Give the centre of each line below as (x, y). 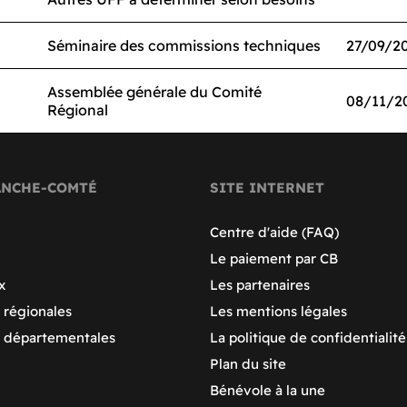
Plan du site (248, 364)
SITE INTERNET (268, 188)
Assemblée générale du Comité (154, 92)
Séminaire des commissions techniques (184, 45)
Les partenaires (260, 285)
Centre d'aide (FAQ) (275, 232)
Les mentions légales (279, 311)
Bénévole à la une (268, 390)
